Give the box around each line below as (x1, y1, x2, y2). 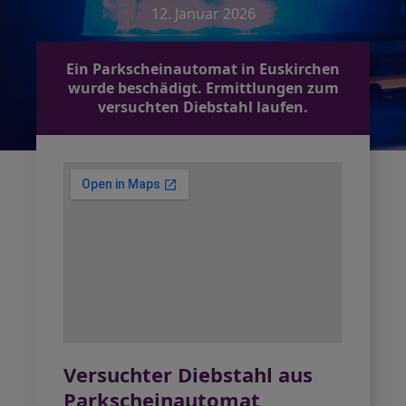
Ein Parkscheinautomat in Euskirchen (66, 59, 340, 79)
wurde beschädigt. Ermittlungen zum (67, 78, 339, 98)
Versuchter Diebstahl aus (63, 361, 314, 388)
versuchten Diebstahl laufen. (98, 97, 308, 117)
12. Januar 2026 (150, 4, 256, 24)
